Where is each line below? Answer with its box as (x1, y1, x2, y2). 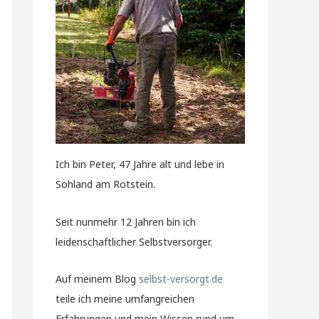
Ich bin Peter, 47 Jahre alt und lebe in (56, 157, 224, 171)
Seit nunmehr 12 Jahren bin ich (56, 214, 196, 229)
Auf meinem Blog (56, 272, 139, 286)
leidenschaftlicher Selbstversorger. (56, 234, 212, 249)
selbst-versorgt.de (139, 272, 223, 286)
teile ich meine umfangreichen (56, 292, 194, 305)
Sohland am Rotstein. (56, 177, 155, 191)
